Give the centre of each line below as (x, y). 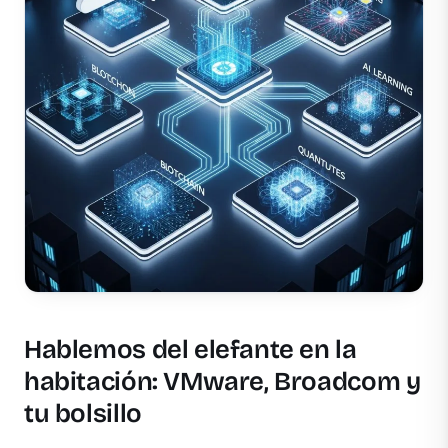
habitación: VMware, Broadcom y (222, 382)
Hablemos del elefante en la (190, 350)
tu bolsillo (83, 414)
